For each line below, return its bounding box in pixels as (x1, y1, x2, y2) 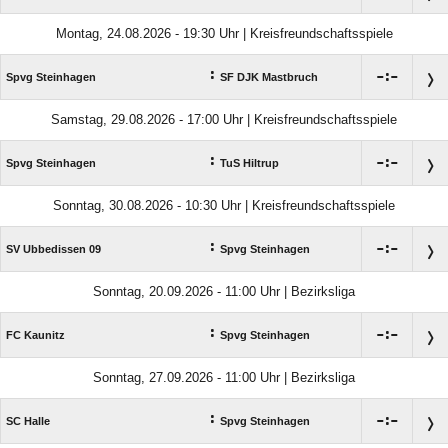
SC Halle (6, 415, 50, 428)
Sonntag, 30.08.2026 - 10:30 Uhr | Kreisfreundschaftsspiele (53, 198, 395, 214)
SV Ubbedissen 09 (6, 243, 101, 256)
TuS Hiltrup (220, 157, 279, 170)
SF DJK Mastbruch (220, 71, 318, 84)
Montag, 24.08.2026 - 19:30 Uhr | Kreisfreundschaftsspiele (55, 26, 393, 42)
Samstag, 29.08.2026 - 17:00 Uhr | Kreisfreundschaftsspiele (51, 112, 397, 128)
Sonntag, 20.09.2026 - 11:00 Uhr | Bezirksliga (93, 284, 355, 300)
